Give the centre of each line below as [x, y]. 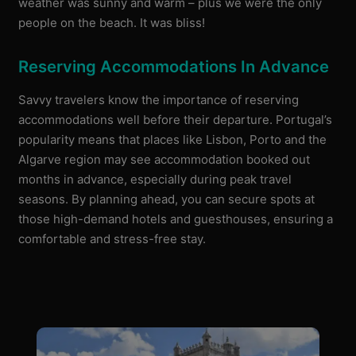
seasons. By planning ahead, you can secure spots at [167, 199]
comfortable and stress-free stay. [112, 239]
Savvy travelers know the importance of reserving [159, 100]
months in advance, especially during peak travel [155, 180]
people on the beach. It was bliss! [112, 22]
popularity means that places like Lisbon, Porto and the [173, 140]
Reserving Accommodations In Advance [174, 67]
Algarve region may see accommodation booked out [164, 160]
